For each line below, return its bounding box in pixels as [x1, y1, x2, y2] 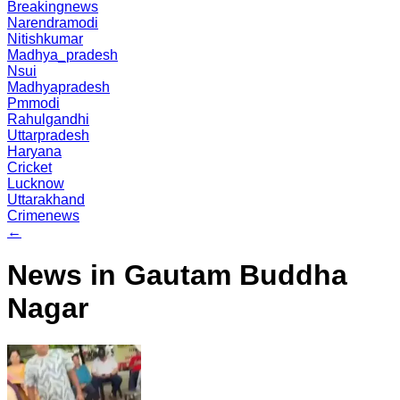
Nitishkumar [7, 31, 83, 46]
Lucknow [7, 176, 64, 191]
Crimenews [7, 208, 79, 223]
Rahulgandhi [7, 112, 89, 127]
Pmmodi [7, 96, 60, 111]
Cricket [7, 160, 52, 175]
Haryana [7, 144, 62, 159]
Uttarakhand [7, 192, 85, 207]
